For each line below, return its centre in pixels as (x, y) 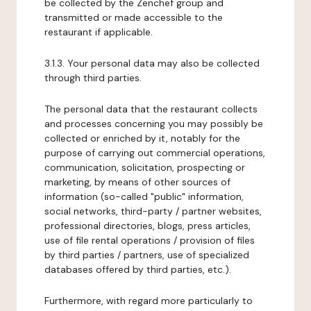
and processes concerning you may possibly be (154, 124)
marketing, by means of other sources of (137, 182)
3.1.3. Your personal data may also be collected (152, 63)
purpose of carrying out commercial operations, (155, 153)
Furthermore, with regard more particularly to (149, 301)
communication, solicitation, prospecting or (145, 167)
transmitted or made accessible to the (134, 17)
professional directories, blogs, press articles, (148, 226)
